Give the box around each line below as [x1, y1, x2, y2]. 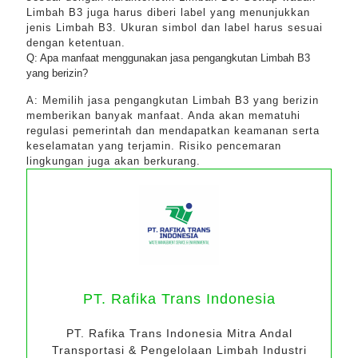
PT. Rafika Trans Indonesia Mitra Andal [66, 327, 292, 340]
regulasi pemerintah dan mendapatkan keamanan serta [26, 125, 320, 137]
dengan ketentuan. [26, 37, 125, 49]
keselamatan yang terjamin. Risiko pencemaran [26, 140, 281, 152]
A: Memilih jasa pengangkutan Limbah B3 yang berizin [26, 94, 319, 106]
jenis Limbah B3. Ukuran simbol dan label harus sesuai [26, 22, 323, 34]
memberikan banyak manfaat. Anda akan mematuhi [26, 109, 300, 121]
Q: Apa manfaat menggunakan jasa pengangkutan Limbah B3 [26, 52, 310, 64]
